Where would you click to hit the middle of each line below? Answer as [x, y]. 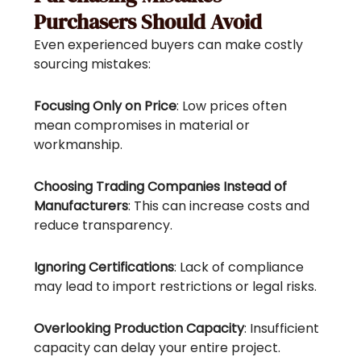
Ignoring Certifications [104, 268]
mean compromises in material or [142, 126]
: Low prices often [232, 106]
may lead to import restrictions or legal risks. [176, 287]
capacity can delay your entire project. [158, 348]
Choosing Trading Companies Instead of [161, 187]
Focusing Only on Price [106, 106]
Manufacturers [81, 206]
